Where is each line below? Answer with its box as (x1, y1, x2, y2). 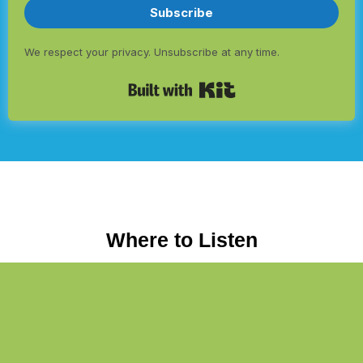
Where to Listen (105, 228, 258, 251)
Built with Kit (235, 79, 316, 95)
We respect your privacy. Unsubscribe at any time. (24, 45, 280, 58)
